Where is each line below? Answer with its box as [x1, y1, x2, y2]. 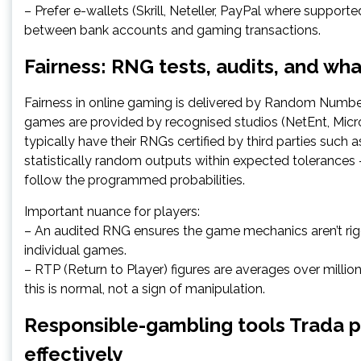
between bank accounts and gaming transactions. [24, 22, 321, 38]
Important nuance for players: [24, 203, 200, 219]
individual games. [24, 242, 127, 258]
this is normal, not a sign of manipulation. [24, 280, 265, 297]
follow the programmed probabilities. [24, 172, 245, 188]
